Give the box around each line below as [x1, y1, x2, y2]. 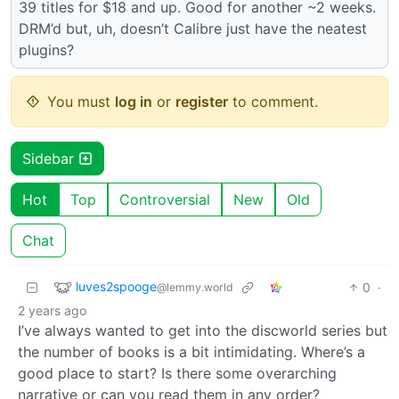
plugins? [19, 40, 74, 59]
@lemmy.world [157, 280, 233, 294]
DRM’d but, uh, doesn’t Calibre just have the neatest [19, 19, 367, 37]
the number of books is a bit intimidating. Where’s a [18, 342, 365, 361]
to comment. [228, 92, 318, 110]
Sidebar [22, 149, 78, 167]
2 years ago [18, 302, 86, 318]
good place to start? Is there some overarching [18, 363, 337, 382]
